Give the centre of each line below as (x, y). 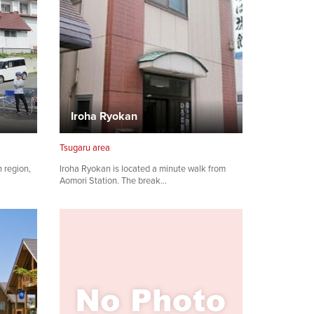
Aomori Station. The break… (113, 180)
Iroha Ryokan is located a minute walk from (143, 168)
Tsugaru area (85, 147)
